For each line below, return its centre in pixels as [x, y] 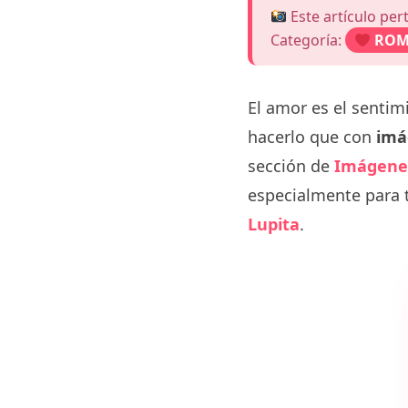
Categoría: [308, 40]
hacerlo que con [312, 137]
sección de [291, 166]
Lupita [274, 224]
